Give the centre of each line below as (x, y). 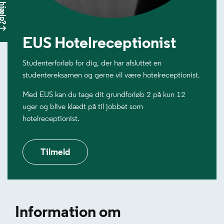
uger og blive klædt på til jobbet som (83, 106)
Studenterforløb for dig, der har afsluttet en (92, 63)
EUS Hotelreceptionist (99, 42)
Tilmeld (55, 152)
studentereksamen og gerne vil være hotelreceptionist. (111, 75)
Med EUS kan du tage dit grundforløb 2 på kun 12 (104, 94)
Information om (68, 211)
